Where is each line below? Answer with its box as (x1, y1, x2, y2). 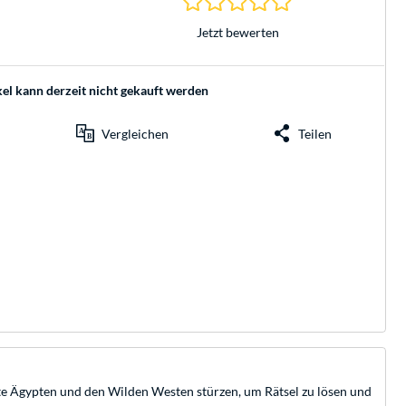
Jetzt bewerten (196, 24, 279, 40)
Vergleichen (101, 125, 169, 141)
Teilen (298, 125, 333, 141)
